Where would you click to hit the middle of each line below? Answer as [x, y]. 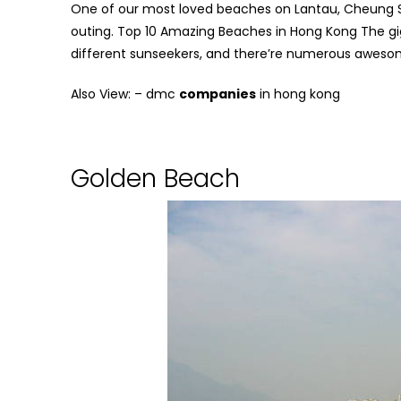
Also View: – [108, 94]
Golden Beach [155, 179]
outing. [94, 32]
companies [218, 94]
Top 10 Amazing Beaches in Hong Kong [237, 32]
